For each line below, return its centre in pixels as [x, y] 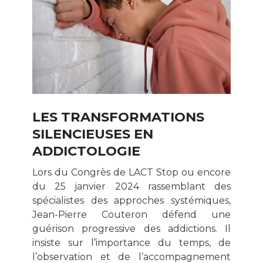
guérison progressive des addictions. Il [131, 228]
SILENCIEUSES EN [93, 134]
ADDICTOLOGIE [86, 151]
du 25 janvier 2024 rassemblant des [131, 186]
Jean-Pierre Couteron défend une [131, 214]
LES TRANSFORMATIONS [118, 117]
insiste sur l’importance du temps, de [131, 242]
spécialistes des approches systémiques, [131, 200]
